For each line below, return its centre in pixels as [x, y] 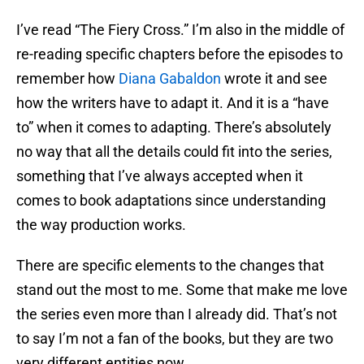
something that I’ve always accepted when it [160, 176]
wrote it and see [274, 79]
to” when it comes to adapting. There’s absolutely [174, 128]
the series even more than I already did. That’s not [177, 314]
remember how [67, 79]
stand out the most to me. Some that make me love [182, 290]
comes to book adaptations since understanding [171, 201]
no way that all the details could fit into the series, [174, 152]
